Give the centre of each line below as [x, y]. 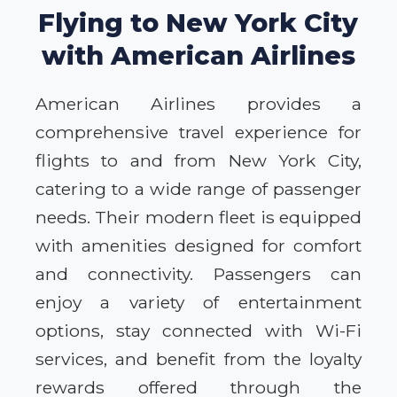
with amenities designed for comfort [198, 246]
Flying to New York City [198, 23]
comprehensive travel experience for [198, 132]
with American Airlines [198, 56]
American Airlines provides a [198, 104]
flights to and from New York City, [198, 161]
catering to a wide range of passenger [198, 189]
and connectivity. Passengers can [198, 274]
